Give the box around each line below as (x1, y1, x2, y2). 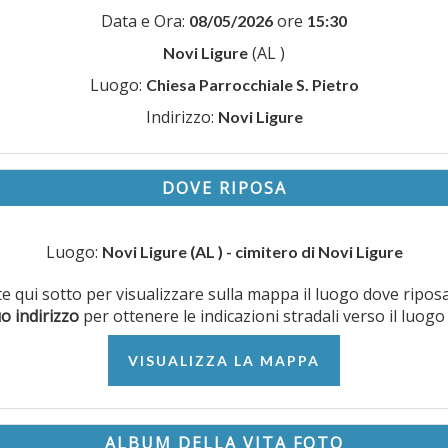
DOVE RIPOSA (161, 177, 287, 200)
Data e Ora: (101, 10, 189, 33)
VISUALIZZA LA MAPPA (128, 352, 320, 370)
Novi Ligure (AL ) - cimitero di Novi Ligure (101, 242, 403, 262)
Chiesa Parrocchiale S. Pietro (145, 75, 359, 95)
